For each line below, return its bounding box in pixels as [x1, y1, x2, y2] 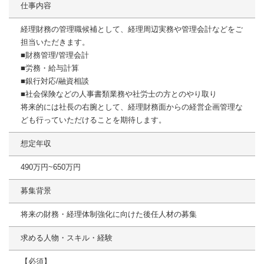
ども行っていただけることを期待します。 [21, 115, 166, 125]
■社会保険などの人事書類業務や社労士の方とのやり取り [21, 90, 217, 99]
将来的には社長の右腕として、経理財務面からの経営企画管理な [21, 103, 243, 112]
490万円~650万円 [21, 163, 81, 172]
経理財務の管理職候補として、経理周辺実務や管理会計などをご [21, 25, 243, 34]
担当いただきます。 [21, 38, 90, 47]
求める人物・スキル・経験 [21, 233, 113, 243]
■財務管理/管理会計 [21, 51, 89, 60]
